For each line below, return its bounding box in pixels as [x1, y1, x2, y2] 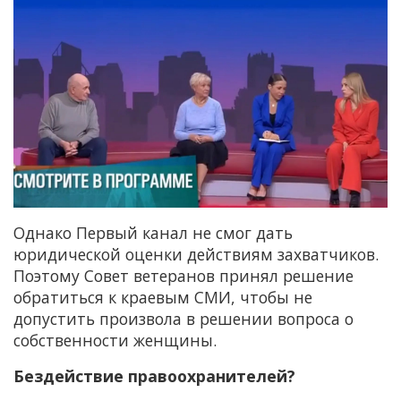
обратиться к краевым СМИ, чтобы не [13, 286, 312, 308]
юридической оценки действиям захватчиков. [13, 243, 379, 265]
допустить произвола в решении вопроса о [13, 307, 354, 329]
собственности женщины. [13, 328, 217, 351]
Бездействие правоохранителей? [13, 364, 295, 387]
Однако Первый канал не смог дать [13, 221, 293, 243]
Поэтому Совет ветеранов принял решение [13, 264, 354, 286]
